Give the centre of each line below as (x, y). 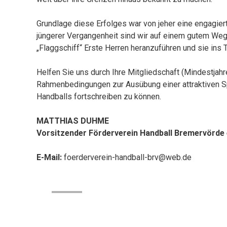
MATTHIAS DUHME (73, 121)
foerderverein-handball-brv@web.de (127, 157)
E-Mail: (49, 157)
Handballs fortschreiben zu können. (99, 97)
